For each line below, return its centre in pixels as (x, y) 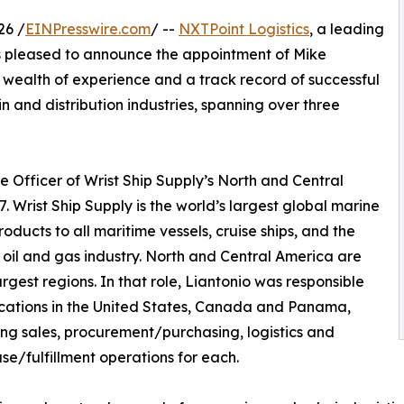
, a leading (347, 28)
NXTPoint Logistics (244, 28)
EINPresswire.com (88, 28)
